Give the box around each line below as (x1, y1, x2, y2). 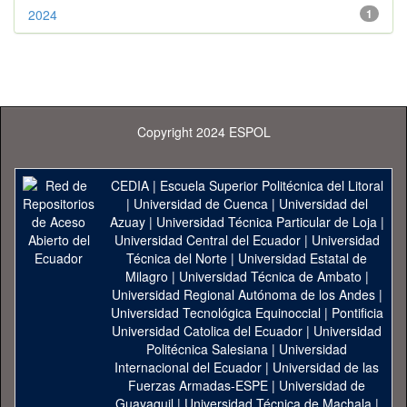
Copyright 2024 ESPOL (136, 123, 271, 141)
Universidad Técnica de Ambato (178, 267, 362, 285)
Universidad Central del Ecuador (114, 231, 301, 249)
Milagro (124, 267, 168, 285)
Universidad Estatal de (238, 249, 367, 267)
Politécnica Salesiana (146, 340, 268, 358)
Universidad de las (273, 358, 379, 376)
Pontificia (331, 303, 383, 322)
